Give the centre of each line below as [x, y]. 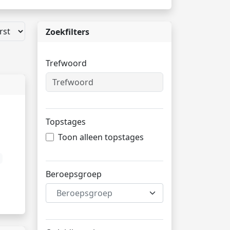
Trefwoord [66, 63]
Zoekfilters [68, 32]
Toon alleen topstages [101, 137]
